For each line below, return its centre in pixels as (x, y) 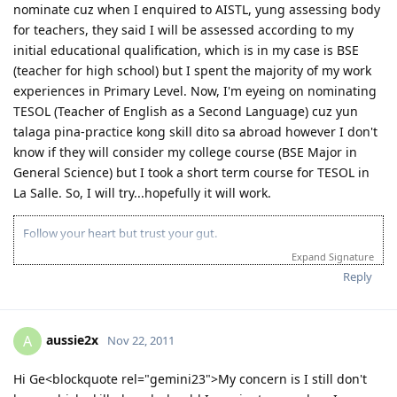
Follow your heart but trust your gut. (120, 233)
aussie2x (72, 339)
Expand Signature (333, 256)
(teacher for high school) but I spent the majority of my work (192, 70)
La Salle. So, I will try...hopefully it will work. (142, 192)
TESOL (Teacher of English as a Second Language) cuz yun (186, 111)
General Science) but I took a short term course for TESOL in (191, 172)
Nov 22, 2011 (141, 340)
